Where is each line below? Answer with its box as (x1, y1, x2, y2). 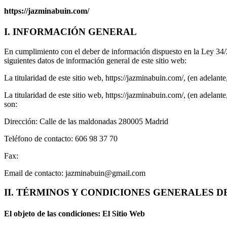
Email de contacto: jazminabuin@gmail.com (4, 168, 145, 177)
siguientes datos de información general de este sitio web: (4, 56, 186, 65)
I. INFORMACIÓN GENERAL (4, 26, 137, 37)
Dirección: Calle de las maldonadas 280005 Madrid (4, 117, 168, 126)
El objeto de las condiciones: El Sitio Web (4, 209, 145, 218)
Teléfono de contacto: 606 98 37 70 (4, 134, 118, 143)
